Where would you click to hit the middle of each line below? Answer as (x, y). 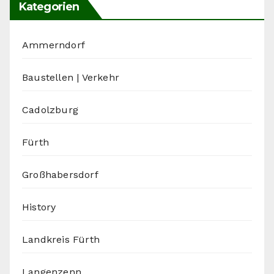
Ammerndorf (54, 45)
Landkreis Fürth (61, 239)
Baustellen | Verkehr (71, 77)
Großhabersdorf (60, 174)
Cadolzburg (50, 109)
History (39, 207)
